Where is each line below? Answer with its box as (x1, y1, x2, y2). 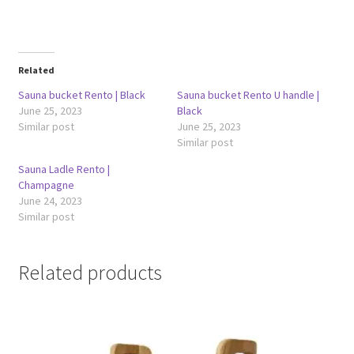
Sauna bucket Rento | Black (17, 87, 145, 102)
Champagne (17, 177, 74, 192)
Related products (17, 259, 162, 285)
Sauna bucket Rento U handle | (177, 87, 319, 102)
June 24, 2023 (17, 193, 82, 208)
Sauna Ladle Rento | (17, 161, 110, 176)
